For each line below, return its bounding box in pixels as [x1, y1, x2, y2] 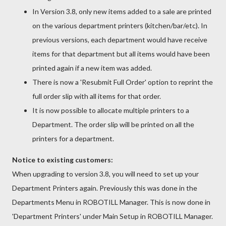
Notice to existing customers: [12, 155, 113, 164]
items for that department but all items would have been [32, 49, 210, 58]
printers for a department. [32, 134, 114, 143]
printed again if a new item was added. [32, 63, 152, 72]
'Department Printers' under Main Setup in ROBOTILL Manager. [12, 211, 213, 220]
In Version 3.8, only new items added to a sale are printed [32, 7, 211, 16]
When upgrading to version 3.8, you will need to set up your [12, 169, 199, 178]
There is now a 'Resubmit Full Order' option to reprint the [32, 77, 213, 86]
